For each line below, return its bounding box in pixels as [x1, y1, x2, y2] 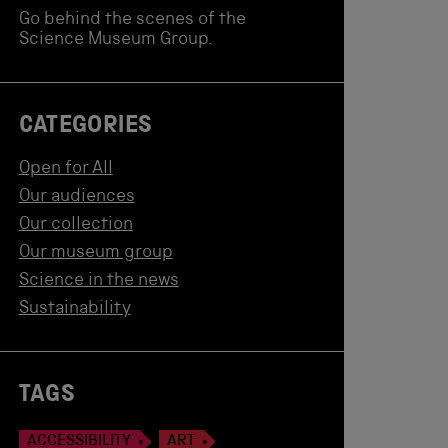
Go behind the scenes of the [18, 11, 246, 29]
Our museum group [18, 244, 173, 262]
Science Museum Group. [18, 31, 213, 49]
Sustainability [18, 300, 131, 318]
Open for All [18, 160, 113, 178]
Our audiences [18, 188, 135, 206]
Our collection [18, 216, 133, 234]
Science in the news [18, 272, 179, 290]
